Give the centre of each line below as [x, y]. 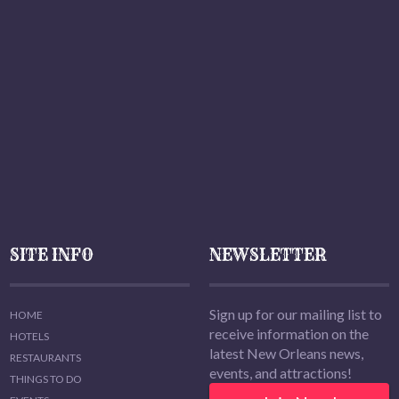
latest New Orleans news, [286, 354]
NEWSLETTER [268, 256]
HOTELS [29, 337]
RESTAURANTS [45, 358]
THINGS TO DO [46, 379]
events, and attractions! [281, 373]
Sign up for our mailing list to [296, 314]
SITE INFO [52, 256]
